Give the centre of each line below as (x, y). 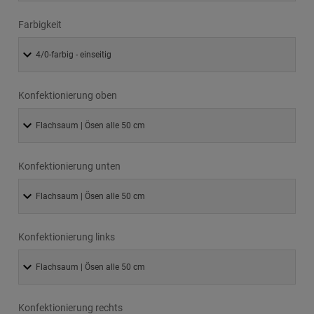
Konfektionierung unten (69, 166)
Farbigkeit (40, 24)
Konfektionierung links (67, 237)
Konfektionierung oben (68, 95)
